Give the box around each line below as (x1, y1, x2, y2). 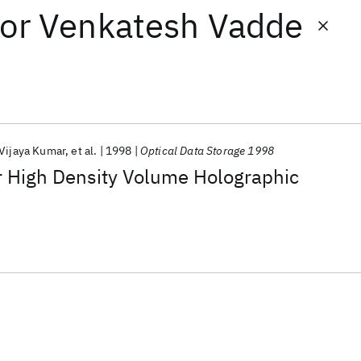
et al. (71, 143, 98, 158)
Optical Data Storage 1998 (140, 143, 275, 158)
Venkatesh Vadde (39, 3, 304, 48)
